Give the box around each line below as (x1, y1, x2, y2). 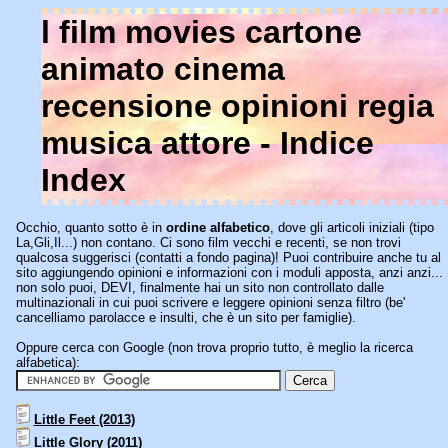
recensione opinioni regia (40, 88, 434, 124)
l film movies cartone (40, 14, 362, 50)
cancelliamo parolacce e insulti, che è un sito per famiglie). (15, 310, 356, 325)
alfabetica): (15, 355, 80, 370)
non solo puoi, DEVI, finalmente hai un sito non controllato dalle (15, 280, 384, 295)
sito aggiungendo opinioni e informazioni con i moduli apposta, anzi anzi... (15, 265, 443, 280)
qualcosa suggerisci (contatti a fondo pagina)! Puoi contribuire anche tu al (15, 250, 441, 265)
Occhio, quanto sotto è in (15, 220, 166, 235)
